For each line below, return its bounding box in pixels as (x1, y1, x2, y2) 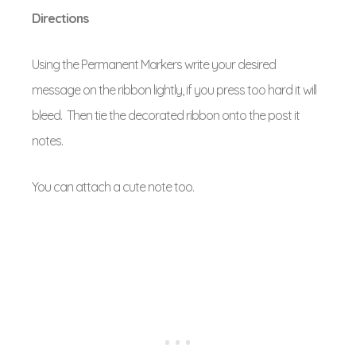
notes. (32, 133, 68, 149)
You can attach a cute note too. (32, 179, 194, 195)
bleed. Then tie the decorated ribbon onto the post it (32, 107, 300, 123)
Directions (32, 10, 88, 26)
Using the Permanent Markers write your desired (32, 56, 276, 72)
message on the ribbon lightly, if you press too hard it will (32, 82, 316, 98)
